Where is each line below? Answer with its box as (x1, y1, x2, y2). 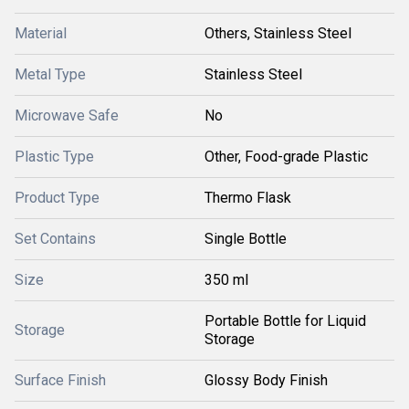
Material (15, 25, 67, 42)
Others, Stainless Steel (204, 25, 351, 42)
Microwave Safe (15, 107, 119, 124)
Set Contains (15, 230, 96, 247)
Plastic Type (15, 148, 94, 165)
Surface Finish (15, 372, 106, 389)
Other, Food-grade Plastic (204, 148, 368, 165)
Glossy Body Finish (204, 372, 328, 389)
